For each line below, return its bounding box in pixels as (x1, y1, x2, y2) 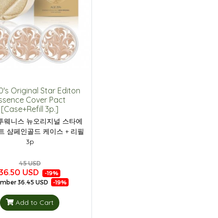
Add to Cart (15, 198, 54, 207)
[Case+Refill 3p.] (1, 104, 58, 114)
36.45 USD (17, 179, 48, 186)
